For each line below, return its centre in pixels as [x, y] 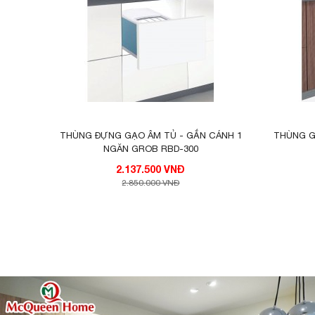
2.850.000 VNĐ [151, 183]
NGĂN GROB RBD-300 [150, 149]
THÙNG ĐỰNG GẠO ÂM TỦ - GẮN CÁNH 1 [150, 136]
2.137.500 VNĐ [175, 169]
